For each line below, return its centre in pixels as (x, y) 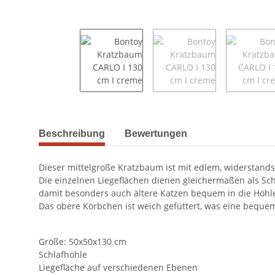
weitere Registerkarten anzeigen (105, 127)
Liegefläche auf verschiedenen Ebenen (118, 267)
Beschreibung (72, 133)
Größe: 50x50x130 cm (83, 241)
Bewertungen (156, 133)
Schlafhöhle (63, 254)
